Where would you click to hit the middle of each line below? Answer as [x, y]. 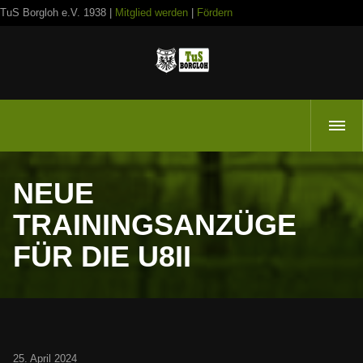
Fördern [215, 13]
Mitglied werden [152, 13]
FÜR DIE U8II [102, 256]
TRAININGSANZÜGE [155, 225]
